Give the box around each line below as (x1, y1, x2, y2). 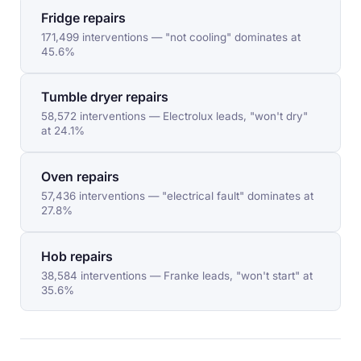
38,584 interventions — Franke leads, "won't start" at (41, 268, 313, 282)
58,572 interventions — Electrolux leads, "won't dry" (41, 110, 309, 123)
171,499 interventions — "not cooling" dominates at (41, 30, 301, 44)
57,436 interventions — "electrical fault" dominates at (41, 189, 314, 202)
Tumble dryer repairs (41, 89, 169, 106)
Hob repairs (41, 248, 114, 264)
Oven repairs (41, 168, 120, 185)
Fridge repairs (41, 10, 127, 26)
